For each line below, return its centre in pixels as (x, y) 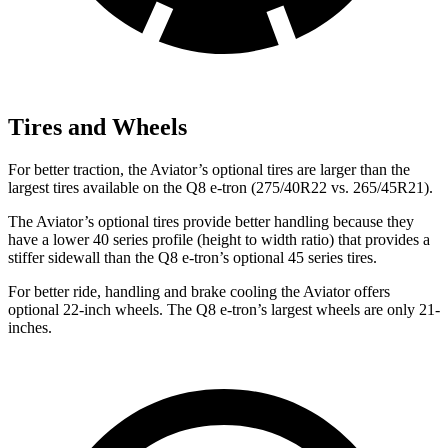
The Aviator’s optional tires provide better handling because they (211, 221)
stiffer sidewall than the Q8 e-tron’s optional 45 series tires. (192, 257)
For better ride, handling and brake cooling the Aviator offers (199, 291)
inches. (30, 327)
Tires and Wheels (97, 126)
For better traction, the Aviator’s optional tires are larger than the (209, 169)
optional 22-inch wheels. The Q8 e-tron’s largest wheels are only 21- (224, 309)
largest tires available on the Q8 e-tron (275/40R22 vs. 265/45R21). (220, 187)
